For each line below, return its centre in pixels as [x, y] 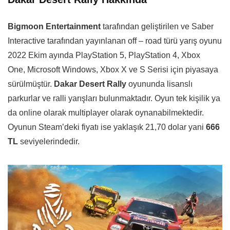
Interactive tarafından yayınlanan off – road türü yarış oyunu [115, 41]
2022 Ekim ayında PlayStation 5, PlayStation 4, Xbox [104, 55]
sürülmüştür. [31, 84]
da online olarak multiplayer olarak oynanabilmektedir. [106, 113]
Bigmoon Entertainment [54, 27]
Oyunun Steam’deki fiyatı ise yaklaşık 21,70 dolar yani [107, 127]
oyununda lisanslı [159, 84]
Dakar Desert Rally [90, 84]
